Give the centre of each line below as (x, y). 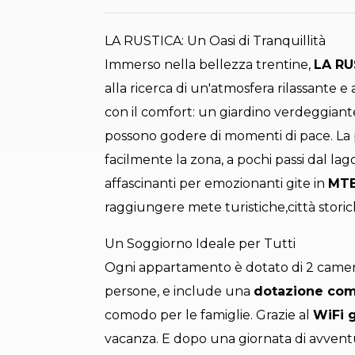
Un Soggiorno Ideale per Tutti (200, 244)
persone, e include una (179, 292)
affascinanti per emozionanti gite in (216, 184)
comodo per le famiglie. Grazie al (209, 315)
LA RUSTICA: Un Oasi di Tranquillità (215, 41)
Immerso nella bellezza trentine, (209, 65)
